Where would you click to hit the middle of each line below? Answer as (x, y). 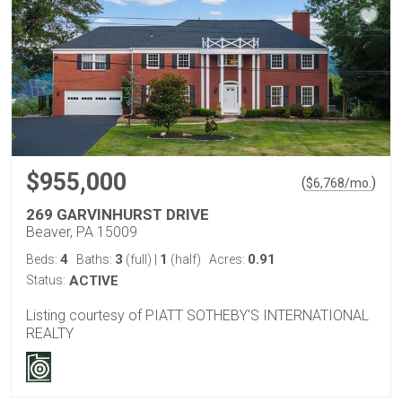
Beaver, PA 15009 (82, 232)
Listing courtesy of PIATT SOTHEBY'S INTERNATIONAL (197, 315)
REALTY (50, 333)
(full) (139, 259)
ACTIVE (94, 280)
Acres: (228, 259)
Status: (46, 280)
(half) (184, 259)
